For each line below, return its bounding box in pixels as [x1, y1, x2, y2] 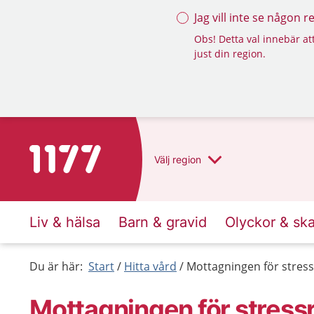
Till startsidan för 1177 [29, 146, 147, 161]
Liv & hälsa [29, 214, 100, 231]
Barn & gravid [118, 214, 207, 231]
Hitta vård [124, 259, 177, 274]
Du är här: [29, 259, 83, 274]
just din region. [194, 47, 266, 60]
